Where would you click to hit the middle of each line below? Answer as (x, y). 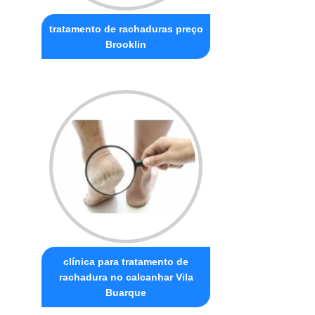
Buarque (126, 292)
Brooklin (126, 44)
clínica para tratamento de (126, 261)
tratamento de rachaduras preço (126, 28)
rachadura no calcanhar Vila (126, 277)
